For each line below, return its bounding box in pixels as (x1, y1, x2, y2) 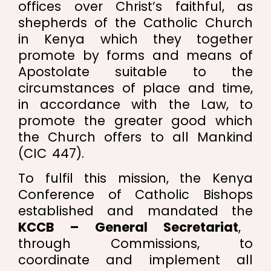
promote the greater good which (18, 111, 253, 129)
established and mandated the (18, 202, 253, 220)
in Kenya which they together (18, 30, 253, 48)
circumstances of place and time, (18, 79, 253, 97)
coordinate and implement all (18, 251, 253, 269)
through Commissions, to (18, 235, 253, 253)
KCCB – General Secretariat (18, 218, 239, 237)
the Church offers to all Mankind (18, 128, 253, 146)
